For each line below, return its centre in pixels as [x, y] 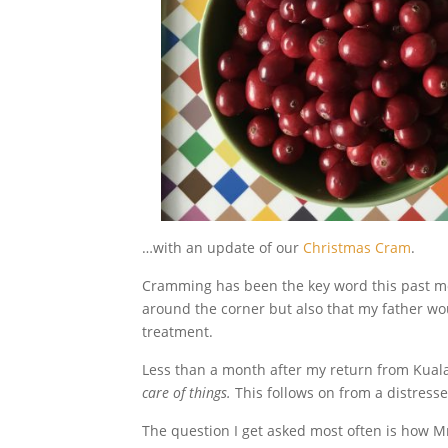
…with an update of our [222, 247]
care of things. [188, 392]
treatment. [177, 331]
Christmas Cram [357, 247]
